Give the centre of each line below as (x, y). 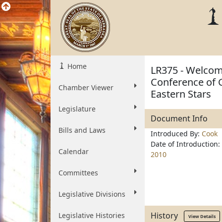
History (167, 215)
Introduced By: (176, 134)
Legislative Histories (92, 215)
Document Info (179, 118)
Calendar (74, 151)
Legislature (77, 109)
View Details (202, 216)
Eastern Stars (181, 94)
